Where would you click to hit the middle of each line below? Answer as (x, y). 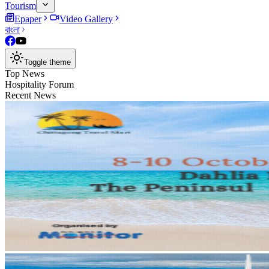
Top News (25, 74)
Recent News (30, 95)
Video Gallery (86, 19)
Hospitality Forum (39, 84)
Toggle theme (47, 62)
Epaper (28, 19)
